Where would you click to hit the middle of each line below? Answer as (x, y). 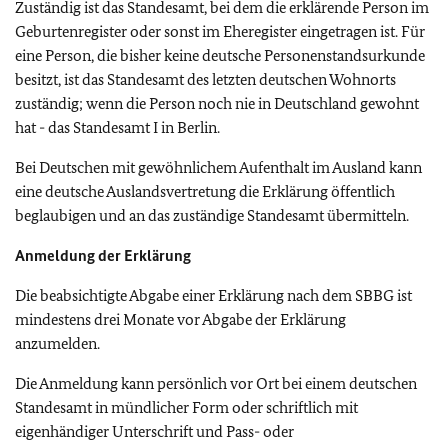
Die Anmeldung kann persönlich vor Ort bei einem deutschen (216, 383)
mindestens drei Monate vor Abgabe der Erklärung (180, 319)
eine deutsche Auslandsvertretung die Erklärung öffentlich (205, 191)
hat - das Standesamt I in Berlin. (117, 127)
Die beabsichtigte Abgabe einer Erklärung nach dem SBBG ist (213, 295)
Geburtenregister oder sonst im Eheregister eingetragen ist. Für (220, 31)
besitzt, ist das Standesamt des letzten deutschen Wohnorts (205, 79)
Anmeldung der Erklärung (103, 255)
